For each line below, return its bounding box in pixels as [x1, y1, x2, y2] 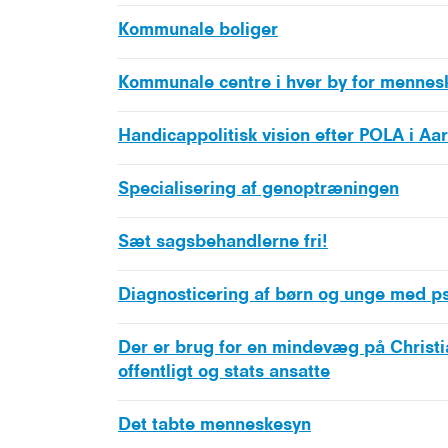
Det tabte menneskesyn [118, 416, 311, 433]
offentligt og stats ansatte [118, 363, 330, 380]
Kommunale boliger [118, 21, 278, 38]
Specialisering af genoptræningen [118, 180, 399, 197]
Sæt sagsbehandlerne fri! [118, 233, 328, 250]
